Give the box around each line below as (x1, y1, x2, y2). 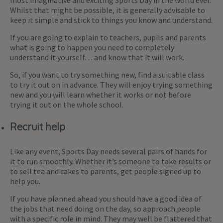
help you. (10, 176, 40, 186)
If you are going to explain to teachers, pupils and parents (10, 32, 206, 42)
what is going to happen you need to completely (10, 42, 174, 52)
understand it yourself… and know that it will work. (10, 52, 184, 62)
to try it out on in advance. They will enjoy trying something (10, 79, 213, 90)
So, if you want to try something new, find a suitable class (10, 69, 205, 80)
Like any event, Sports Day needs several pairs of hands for (10, 146, 207, 156)
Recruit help (10, 120, 65, 133)
